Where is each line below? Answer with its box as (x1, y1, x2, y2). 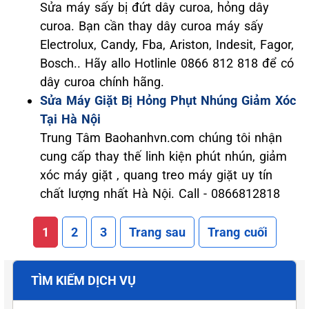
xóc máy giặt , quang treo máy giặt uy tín (40, 167, 272, 182)
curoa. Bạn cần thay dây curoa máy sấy (40, 18, 263, 33)
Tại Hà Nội (40, 111, 101, 126)
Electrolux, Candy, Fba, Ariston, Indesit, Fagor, (40, 37, 294, 52)
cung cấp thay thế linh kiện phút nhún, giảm (40, 148, 287, 163)
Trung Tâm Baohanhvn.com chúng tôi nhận (40, 130, 282, 145)
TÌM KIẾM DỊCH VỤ (31, 272, 136, 288)
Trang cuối (207, 224, 268, 239)
